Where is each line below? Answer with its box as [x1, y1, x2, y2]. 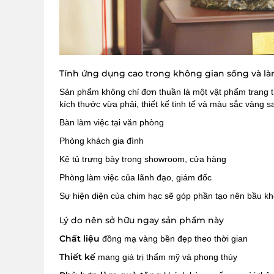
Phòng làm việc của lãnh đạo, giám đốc [59, 172, 212, 182]
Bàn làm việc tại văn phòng [59, 117, 164, 127]
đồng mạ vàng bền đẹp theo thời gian [100, 233, 248, 243]
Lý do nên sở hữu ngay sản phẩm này [59, 214, 224, 226]
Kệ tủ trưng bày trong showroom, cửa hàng [59, 154, 226, 164]
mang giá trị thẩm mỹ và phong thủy [95, 251, 237, 262]
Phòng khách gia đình [59, 135, 144, 146]
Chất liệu [59, 232, 100, 244]
